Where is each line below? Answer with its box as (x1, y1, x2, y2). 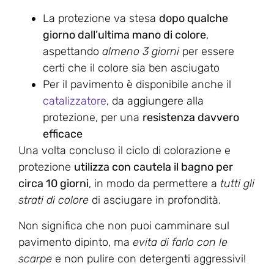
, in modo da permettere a (89, 177, 217, 191)
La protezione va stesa (43, 12, 159, 26)
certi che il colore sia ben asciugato (43, 61, 220, 75)
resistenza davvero (143, 111, 239, 125)
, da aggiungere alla (106, 94, 204, 108)
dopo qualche (159, 12, 228, 26)
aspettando (43, 45, 102, 59)
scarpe (18, 251, 52, 265)
